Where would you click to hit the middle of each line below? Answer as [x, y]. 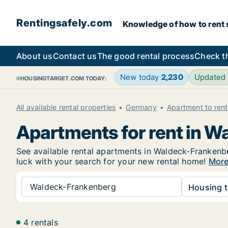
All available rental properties [66, 107]
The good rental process [146, 56]
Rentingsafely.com [64, 23]
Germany [141, 107]
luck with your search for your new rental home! [112, 161]
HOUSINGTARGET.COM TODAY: [63, 78]
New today [140, 77]
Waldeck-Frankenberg [73, 187]
